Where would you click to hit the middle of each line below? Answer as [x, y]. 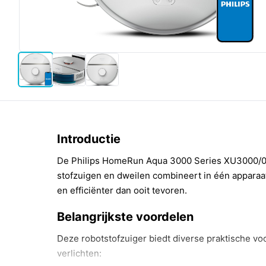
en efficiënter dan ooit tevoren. [122, 190]
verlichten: [79, 253]
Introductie [89, 139]
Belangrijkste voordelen [125, 217]
